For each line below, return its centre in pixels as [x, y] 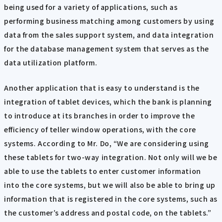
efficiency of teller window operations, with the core [100, 129]
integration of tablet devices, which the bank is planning [108, 101]
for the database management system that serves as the [107, 49]
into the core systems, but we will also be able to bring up [110, 185]
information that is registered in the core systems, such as [111, 198]
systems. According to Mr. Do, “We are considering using [107, 143]
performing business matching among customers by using [109, 21]
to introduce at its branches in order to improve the [100, 115]
